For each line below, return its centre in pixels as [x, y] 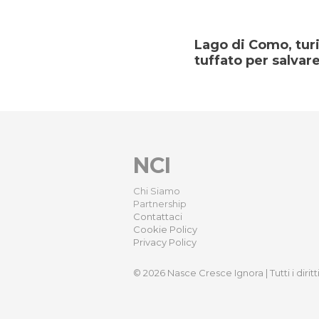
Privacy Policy [165, 242]
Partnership [160, 204]
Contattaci [158, 217]
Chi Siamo [157, 191]
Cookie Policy [165, 230]
